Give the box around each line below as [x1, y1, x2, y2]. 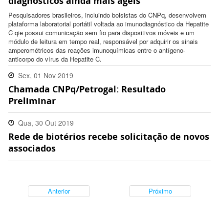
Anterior [48, 186, 70, 196]
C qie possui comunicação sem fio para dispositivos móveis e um [8, 28, 195, 38]
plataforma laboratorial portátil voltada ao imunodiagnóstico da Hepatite [8, 19, 209, 29]
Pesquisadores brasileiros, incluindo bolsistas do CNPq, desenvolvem [8, 10, 206, 20]
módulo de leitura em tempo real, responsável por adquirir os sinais [8, 37, 198, 46]
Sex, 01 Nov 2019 [18, 70, 73, 81]
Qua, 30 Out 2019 [18, 118, 74, 128]
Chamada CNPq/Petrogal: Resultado [8, 83, 166, 95]
